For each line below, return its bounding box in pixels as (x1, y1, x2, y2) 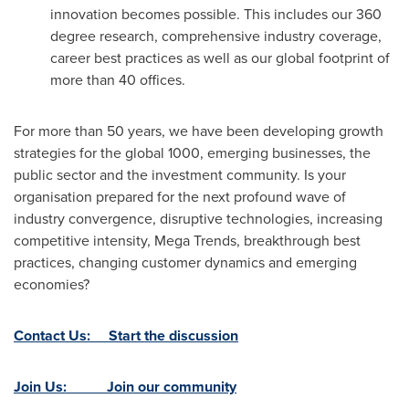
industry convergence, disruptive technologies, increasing (14, 208, 383, 229)
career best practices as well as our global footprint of (50, 47, 390, 68)
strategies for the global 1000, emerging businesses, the (14, 142, 371, 163)
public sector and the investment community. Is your (14, 164, 346, 185)
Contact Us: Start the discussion (14, 325, 238, 346)
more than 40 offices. (50, 69, 185, 90)
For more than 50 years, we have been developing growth (14, 121, 383, 142)
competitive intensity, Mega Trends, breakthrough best (14, 230, 361, 251)
